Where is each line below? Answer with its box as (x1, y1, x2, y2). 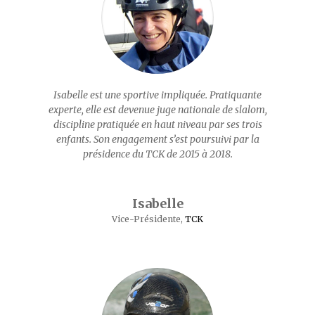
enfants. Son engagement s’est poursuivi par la (56, 133, 259, 146)
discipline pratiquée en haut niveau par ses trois (53, 118, 262, 131)
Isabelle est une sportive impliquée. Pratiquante (53, 89, 262, 101)
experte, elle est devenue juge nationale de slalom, (48, 103, 267, 116)
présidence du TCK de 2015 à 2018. (82, 148, 233, 160)
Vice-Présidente (112, 214, 181, 224)
